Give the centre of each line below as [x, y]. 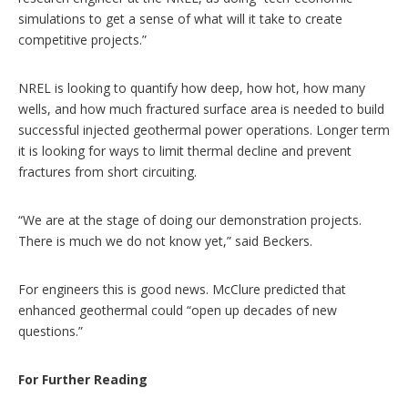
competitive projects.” [82, 39]
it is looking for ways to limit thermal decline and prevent [185, 150]
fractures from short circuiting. [107, 171]
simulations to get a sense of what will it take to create [180, 18]
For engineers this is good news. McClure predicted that [182, 289]
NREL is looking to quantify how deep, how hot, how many [192, 87]
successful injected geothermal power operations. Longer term [204, 129]
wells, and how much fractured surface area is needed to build [201, 108]
